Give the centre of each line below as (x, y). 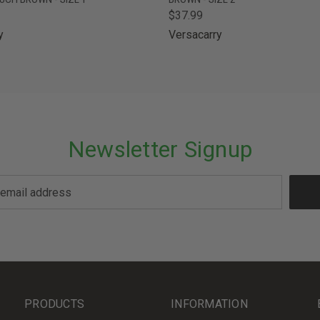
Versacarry (195, 35)
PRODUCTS (55, 304)
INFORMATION (209, 304)
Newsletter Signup (160, 149)
